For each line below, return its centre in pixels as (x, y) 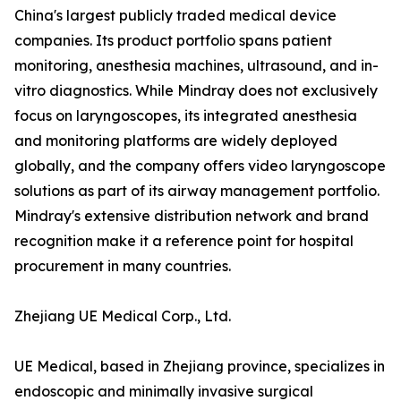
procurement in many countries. (123, 266)
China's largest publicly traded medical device (175, 16)
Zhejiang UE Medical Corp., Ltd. (123, 316)
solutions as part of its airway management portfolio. (197, 191)
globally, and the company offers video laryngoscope (200, 166)
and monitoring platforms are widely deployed (176, 141)
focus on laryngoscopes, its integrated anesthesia (186, 116)
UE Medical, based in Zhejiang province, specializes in (200, 367)
